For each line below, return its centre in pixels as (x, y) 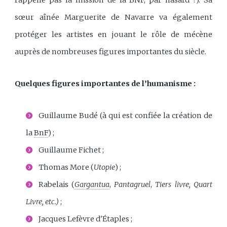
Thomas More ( (66, 167)
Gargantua (92, 185)
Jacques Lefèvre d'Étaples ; (86, 219)
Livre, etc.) (43, 202)
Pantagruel (133, 185)
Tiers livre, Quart (184, 185)
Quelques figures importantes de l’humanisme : (105, 84)
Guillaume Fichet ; (71, 150)
